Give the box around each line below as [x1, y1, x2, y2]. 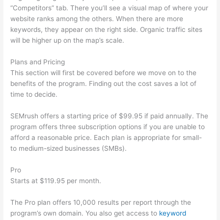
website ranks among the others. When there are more [10, 15, 184, 23]
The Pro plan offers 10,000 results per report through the [10, 198, 192, 206]
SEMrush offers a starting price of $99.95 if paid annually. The [10, 112, 209, 120]
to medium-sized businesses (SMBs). [10, 144, 127, 153]
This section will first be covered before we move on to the [10, 69, 197, 77]
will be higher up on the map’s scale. [10, 36, 125, 45]
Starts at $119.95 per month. [10, 176, 102, 185]
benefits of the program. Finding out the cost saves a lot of [10, 80, 197, 88]
